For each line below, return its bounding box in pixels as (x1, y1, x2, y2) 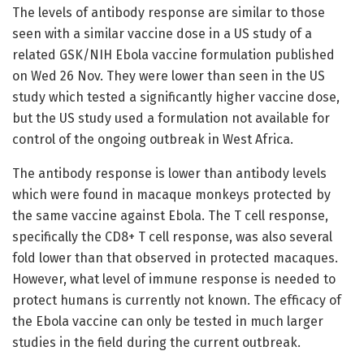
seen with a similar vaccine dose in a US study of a (12, 25, 312, 41)
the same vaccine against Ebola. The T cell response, (12, 207, 328, 223)
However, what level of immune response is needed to (12, 271, 336, 287)
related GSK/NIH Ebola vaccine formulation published (12, 46, 335, 63)
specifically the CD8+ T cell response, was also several (12, 228, 332, 245)
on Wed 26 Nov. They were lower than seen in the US (12, 67, 325, 84)
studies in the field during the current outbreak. (12, 334, 301, 350)
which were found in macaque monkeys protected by (12, 186, 331, 202)
